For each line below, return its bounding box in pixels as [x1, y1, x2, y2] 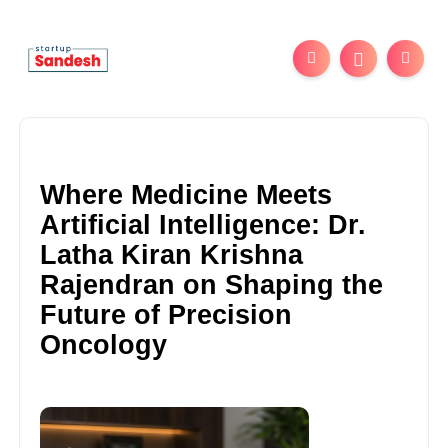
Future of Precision [40, 299, 293, 330]
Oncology [40, 329, 168, 360]
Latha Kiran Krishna [40, 239, 304, 270]
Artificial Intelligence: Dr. [40, 209, 367, 240]
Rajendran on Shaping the [40, 269, 384, 300]
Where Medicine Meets [40, 179, 333, 210]
